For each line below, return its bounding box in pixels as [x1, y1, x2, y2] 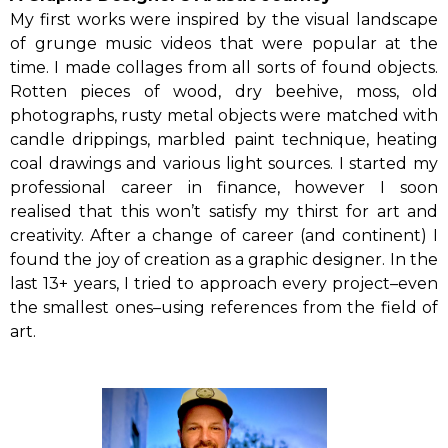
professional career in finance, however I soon [10, 178, 438, 197]
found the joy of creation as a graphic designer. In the [10, 250, 438, 269]
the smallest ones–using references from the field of [10, 298, 438, 317]
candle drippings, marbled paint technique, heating [10, 130, 438, 149]
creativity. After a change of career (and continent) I [10, 226, 438, 245]
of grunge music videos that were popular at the [10, 34, 438, 53]
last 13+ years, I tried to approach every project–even [10, 274, 438, 293]
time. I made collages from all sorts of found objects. [10, 58, 438, 77]
